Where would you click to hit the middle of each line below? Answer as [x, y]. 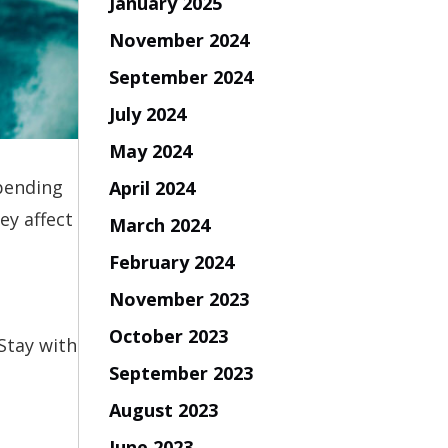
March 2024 [159, 224]
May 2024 [150, 150]
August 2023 [163, 409]
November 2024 [178, 39]
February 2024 [171, 261]
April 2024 [151, 187]
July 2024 [147, 113]
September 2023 [180, 372]
